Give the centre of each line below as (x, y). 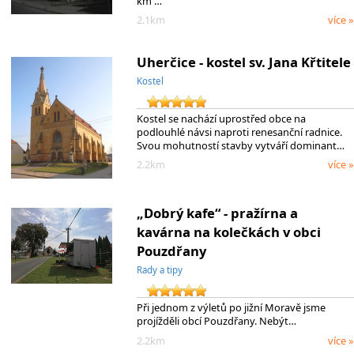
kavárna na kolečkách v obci (228, 232)
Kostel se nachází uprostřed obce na (221, 119)
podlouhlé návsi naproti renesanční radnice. (239, 132)
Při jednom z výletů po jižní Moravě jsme (231, 308)
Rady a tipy (159, 270)
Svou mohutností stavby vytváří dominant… (240, 146)
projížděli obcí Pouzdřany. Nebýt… (216, 321)
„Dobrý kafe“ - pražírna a (217, 213)
